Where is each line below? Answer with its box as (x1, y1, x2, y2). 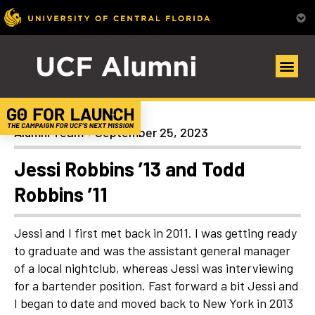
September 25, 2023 (95, 124, 208, 141)
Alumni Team (14, 124, 84, 141)
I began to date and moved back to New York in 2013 (14, 295, 293, 311)
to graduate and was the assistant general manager (14, 243, 290, 259)
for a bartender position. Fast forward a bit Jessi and (14, 278, 299, 294)
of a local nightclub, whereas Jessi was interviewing (14, 260, 293, 276)
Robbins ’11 (14, 182, 108, 207)
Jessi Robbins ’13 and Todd (14, 157, 245, 181)
